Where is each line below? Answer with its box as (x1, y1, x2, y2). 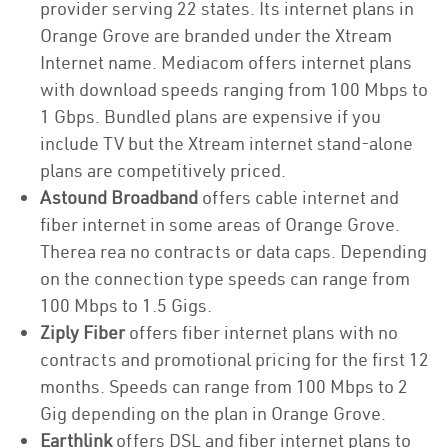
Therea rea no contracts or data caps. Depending (40, 240, 427, 263)
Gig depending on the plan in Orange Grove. (40, 402, 386, 425)
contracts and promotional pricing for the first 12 (40, 348, 429, 371)
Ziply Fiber (40, 321, 125, 344)
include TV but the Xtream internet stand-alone (40, 132, 413, 155)
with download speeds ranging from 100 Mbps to (40, 78, 428, 101)
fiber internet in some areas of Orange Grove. (40, 213, 400, 236)
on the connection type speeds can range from (40, 267, 410, 290)
